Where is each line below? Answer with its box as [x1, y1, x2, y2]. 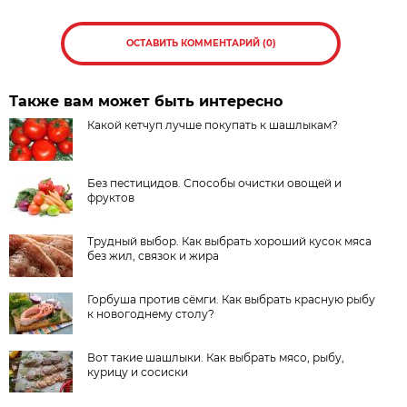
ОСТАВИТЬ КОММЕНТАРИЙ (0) [125, 36, 276, 49]
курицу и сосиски [87, 364, 189, 379]
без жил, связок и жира [87, 248, 220, 263]
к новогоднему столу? [87, 306, 215, 321]
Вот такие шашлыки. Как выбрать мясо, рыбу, [87, 350, 345, 364]
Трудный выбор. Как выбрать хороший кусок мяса [87, 233, 372, 248]
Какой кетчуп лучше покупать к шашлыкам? [87, 117, 339, 132]
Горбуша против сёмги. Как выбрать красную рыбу [87, 292, 376, 306]
